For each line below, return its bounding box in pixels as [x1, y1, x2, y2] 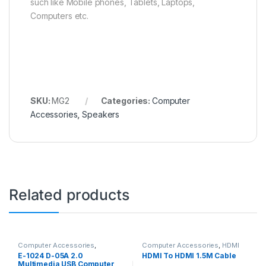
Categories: [100, 95, 152, 106]
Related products [9, 185, 129, 204]
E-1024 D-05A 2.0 [17, 251, 83, 261]
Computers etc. [30, 10, 89, 21]
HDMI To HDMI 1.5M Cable [141, 251, 236, 261]
